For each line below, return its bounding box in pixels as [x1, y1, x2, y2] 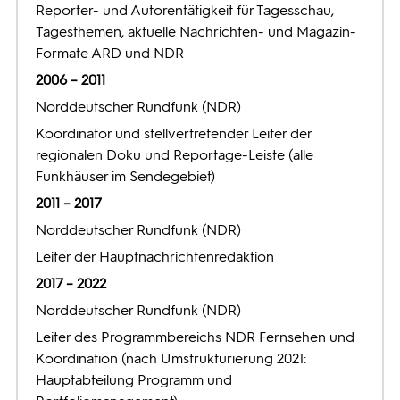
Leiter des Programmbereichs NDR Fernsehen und [36, 329, 354, 346]
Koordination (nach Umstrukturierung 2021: [36, 350, 306, 367]
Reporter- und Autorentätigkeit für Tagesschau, [36, 2, 334, 19]
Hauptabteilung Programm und [36, 371, 232, 388]
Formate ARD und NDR [36, 45, 184, 62]
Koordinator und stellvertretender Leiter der [36, 125, 312, 142]
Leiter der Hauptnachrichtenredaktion [36, 248, 274, 265]
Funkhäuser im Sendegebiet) [36, 168, 215, 185]
